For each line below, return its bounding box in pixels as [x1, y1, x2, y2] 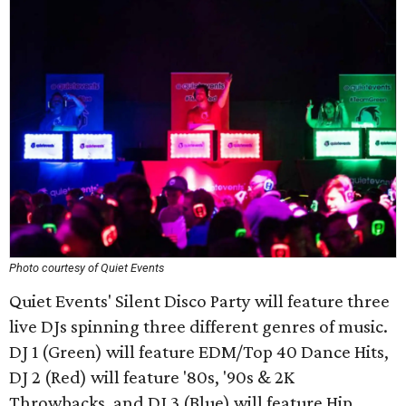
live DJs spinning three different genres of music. [9, 315, 388, 337]
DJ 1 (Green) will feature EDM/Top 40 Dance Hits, [9, 341, 389, 362]
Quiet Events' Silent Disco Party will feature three [9, 290, 390, 312]
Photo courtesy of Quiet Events [9, 261, 164, 275]
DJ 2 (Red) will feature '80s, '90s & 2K [9, 366, 295, 388]
